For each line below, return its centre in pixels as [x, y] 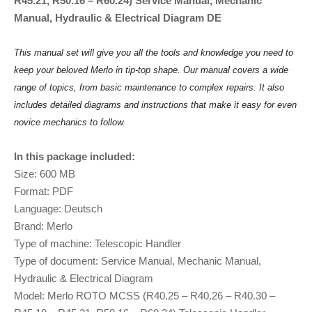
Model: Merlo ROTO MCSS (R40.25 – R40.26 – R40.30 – [145, 295]
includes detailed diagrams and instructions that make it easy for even [155, 104]
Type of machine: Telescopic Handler [97, 243]
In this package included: [75, 156]
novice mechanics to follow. [70, 122]
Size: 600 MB [45, 173]
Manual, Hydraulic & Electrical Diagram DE [118, 17]
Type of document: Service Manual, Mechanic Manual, [138, 260]
